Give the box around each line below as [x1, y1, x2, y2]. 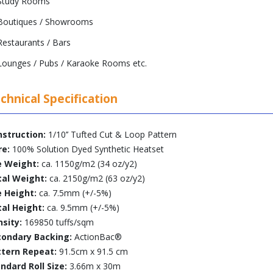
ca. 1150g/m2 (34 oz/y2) [39, 158, 137, 169]
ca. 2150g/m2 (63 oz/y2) [47, 172, 145, 184]
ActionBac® [72, 231, 122, 243]
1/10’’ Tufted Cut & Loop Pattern [46, 129, 177, 140]
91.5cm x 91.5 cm [57, 246, 128, 257]
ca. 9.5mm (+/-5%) [44, 202, 119, 213]
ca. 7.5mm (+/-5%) [37, 187, 112, 199]
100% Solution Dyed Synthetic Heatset [10, 143, 164, 155]
